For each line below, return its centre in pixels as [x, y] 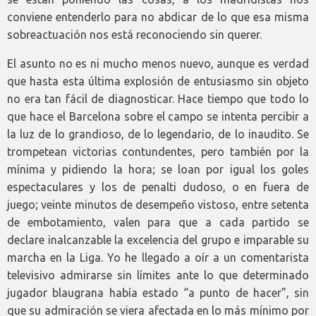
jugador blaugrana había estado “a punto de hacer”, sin [158, 292]
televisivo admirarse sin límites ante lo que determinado [158, 275]
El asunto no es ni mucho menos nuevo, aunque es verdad [158, 63]
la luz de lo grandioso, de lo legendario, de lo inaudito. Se [158, 134]
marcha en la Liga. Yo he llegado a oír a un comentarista [158, 257]
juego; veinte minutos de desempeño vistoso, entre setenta [158, 204]
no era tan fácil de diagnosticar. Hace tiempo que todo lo [158, 98]
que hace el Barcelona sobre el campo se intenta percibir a [158, 116]
